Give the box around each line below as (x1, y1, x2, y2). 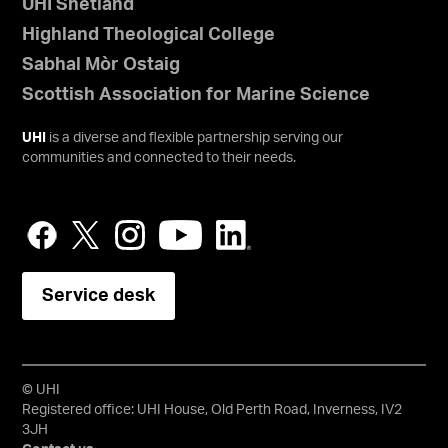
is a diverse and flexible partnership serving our (46, 131, 344, 146)
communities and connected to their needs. (22, 151, 297, 166)
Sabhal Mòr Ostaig (22, 56, 181, 75)
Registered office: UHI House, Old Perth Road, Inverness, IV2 (22, 403, 403, 418)
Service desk (42, 287, 156, 306)
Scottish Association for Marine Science (22, 86, 371, 105)
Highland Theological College (22, 26, 276, 45)
